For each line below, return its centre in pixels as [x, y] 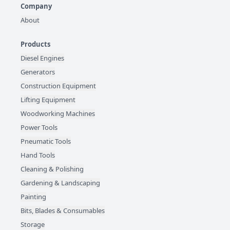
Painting [33, 197]
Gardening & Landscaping [60, 183]
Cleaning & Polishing [52, 169]
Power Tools [39, 127]
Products [35, 44]
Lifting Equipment [48, 100]
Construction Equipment [58, 86]
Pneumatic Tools [46, 141]
